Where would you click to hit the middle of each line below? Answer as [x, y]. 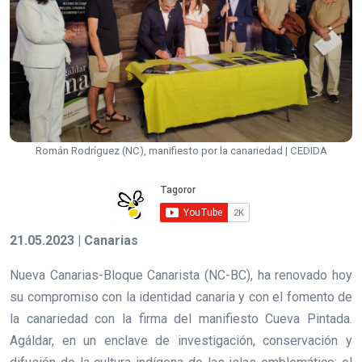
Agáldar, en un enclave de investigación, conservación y [181, 341]
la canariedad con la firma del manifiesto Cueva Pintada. [181, 319]
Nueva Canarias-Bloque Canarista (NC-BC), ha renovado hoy [181, 276]
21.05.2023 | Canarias [74, 241]
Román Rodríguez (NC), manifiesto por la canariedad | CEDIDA [181, 151]
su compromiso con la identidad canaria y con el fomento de [181, 297]
